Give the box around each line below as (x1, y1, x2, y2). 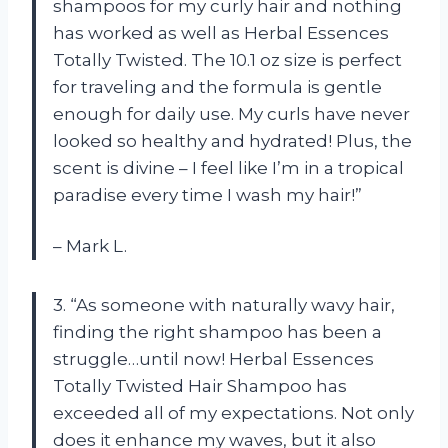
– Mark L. (53, 235, 127, 256)
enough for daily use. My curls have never (53, 103, 410, 124)
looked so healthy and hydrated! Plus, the (53, 130, 412, 151)
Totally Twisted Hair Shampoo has (53, 375, 347, 396)
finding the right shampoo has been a (53, 321, 382, 342)
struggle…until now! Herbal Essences (53, 348, 374, 369)
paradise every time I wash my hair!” (53, 184, 362, 205)
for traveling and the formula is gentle (53, 76, 382, 97)
